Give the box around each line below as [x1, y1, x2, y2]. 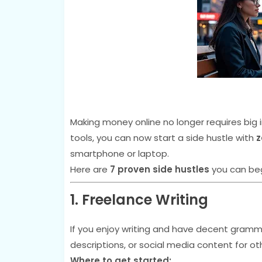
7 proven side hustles [109, 163, 209, 175]
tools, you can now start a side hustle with [70, 132, 256, 144]
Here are [70, 163, 110, 175]
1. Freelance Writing [70, 190, 208, 209]
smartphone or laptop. [70, 147, 169, 160]
